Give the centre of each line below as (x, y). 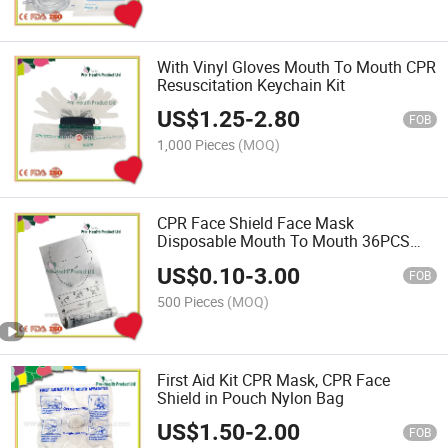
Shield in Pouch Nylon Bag (251, 397)
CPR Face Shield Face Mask (256, 223)
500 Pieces (191, 301)
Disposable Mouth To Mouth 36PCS (284, 241)
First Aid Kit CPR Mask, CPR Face (274, 379)
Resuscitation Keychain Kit (251, 85)
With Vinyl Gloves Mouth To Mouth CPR (297, 67)
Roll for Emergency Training (255, 259)
